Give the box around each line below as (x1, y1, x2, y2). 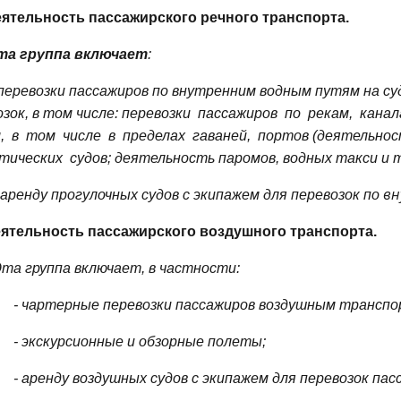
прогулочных (51, 186, 138, 202)
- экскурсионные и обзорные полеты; (13, 333, 266, 349)
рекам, (308, 105, 353, 121)
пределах (123, 127, 185, 143)
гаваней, (192, 127, 251, 143)
